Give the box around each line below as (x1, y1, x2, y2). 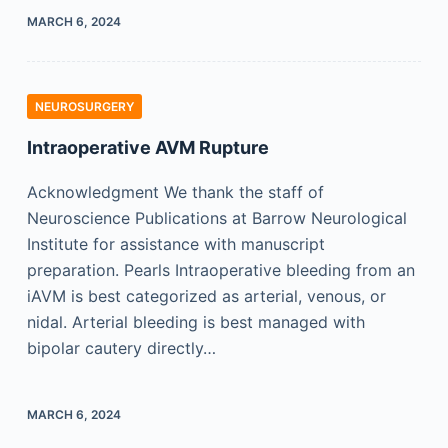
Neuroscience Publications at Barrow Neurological (26, 208, 407, 228)
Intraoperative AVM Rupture (26, 137, 269, 158)
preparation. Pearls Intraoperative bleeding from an (26, 260, 415, 280)
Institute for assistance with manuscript (26, 234, 325, 254)
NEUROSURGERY (34, 99, 134, 114)
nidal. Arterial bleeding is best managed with (26, 312, 365, 332)
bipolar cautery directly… (26, 338, 216, 358)
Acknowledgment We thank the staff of (26, 182, 324, 202)
